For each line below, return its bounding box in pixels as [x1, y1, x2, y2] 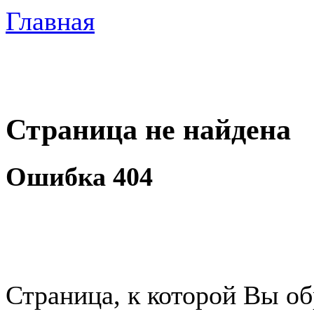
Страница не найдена [6, 112, 291, 146]
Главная [6, 6, 95, 36]
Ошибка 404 [6, 162, 153, 192]
